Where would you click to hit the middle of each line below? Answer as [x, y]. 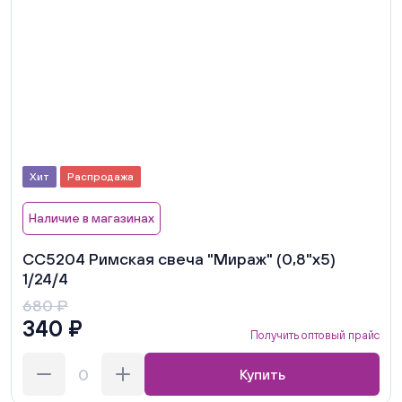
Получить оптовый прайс [315, 336]
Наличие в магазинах [92, 218]
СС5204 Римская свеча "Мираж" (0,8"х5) [179, 259]
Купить [262, 375]
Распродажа [100, 177]
